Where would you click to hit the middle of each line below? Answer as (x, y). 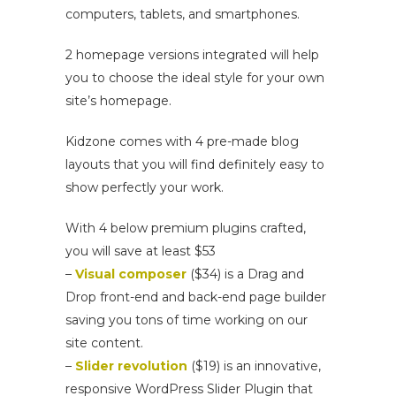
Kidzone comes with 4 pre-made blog (182, 141)
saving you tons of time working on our (187, 320)
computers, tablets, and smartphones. (183, 14)
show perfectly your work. (145, 187)
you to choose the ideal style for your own (195, 77)
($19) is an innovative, (254, 366)
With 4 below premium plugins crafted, (186, 228)
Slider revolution (131, 366)
